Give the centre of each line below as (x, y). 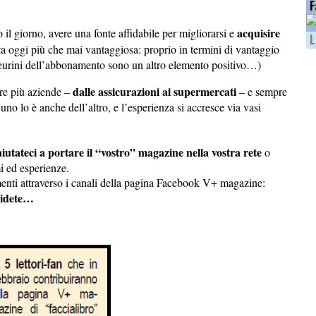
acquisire (259, 32)
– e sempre (262, 91)
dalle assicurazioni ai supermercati (154, 91)
